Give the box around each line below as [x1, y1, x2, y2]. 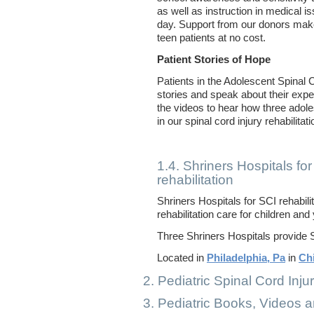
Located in [157, 252, 207, 264]
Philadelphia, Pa [207, 252, 285, 264]
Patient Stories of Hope [157, 54, 271, 65]
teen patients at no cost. [157, 32, 266, 43]
